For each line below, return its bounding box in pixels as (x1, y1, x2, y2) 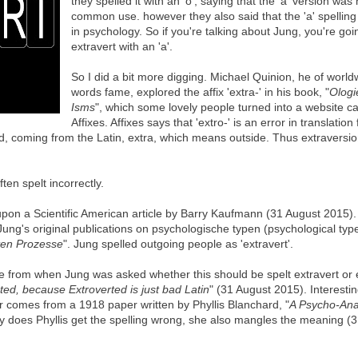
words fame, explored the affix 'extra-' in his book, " (70, 85, 329, 98)
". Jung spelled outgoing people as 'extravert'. (63, 237, 293, 250)
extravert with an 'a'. (70, 39, 173, 53)
